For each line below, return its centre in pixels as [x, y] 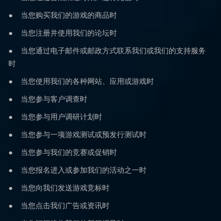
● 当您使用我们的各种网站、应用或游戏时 [81, 81]
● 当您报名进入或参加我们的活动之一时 [77, 170]
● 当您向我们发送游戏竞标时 [59, 187]
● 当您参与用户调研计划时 [55, 116]
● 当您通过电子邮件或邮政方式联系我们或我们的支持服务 [107, 50]
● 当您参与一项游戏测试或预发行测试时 [77, 134]
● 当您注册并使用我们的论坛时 [63, 33]
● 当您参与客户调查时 [48, 99]
